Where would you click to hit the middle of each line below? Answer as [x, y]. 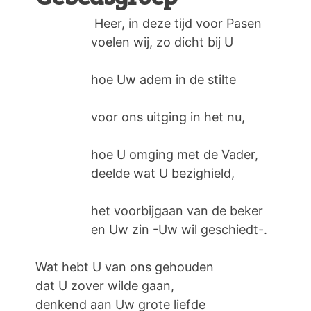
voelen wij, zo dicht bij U [134, 42]
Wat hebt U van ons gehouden [125, 267]
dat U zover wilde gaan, [105, 285]
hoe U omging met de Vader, [149, 154]
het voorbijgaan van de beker [149, 210]
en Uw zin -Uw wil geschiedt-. [151, 229]
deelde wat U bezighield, [135, 173]
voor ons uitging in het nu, [140, 117]
